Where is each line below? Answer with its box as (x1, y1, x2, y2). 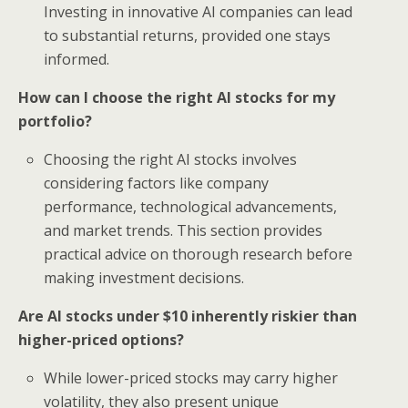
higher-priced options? (18, 330, 184, 350)
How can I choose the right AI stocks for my (18, 87, 335, 107)
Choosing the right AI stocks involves (44, 149, 298, 169)
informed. (44, 49, 110, 69)
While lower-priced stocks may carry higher (44, 368, 339, 388)
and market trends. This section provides (44, 220, 323, 240)
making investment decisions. (44, 268, 245, 288)
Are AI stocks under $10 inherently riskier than (18, 306, 357, 326)
